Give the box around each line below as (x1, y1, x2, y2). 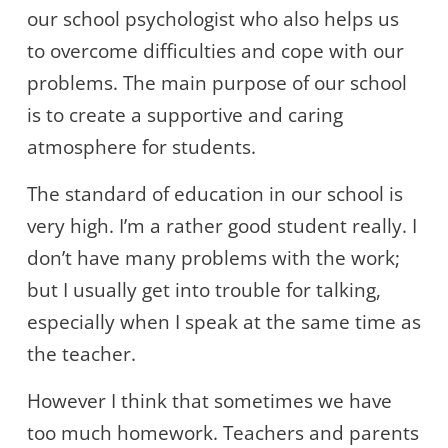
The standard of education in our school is (27, 181, 403, 208)
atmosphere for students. (27, 134, 256, 161)
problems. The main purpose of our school (27, 70, 407, 97)
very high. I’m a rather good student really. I (27, 213, 417, 240)
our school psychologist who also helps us (27, 6, 399, 33)
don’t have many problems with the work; (27, 245, 400, 272)
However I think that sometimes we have (27, 388, 392, 415)
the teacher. (27, 341, 136, 368)
